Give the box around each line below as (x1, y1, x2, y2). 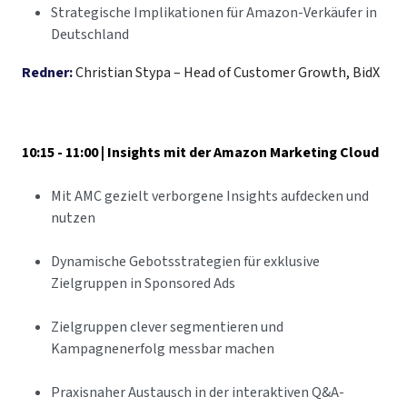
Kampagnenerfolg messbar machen (51, 339, 274, 360)
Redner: (22, 63, 73, 84)
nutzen (51, 208, 95, 229)
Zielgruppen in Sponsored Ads (51, 273, 235, 294)
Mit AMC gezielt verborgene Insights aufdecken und (51, 186, 369, 207)
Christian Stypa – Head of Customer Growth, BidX (73, 63, 380, 84)
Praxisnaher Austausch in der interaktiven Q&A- (51, 382, 344, 403)
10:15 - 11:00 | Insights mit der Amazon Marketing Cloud (22, 143, 379, 164)
